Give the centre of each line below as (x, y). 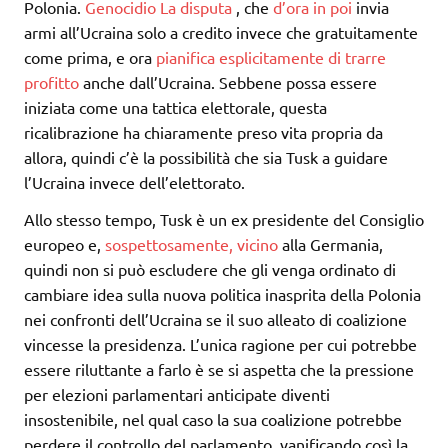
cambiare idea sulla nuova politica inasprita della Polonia (222, 294)
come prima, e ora (90, 57)
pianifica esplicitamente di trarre (271, 57)
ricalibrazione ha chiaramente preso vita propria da (203, 132)
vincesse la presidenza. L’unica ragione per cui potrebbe (220, 344)
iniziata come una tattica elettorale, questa (175, 107)
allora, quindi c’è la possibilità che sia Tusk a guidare (206, 157)
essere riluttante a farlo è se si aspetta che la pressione (219, 369)
